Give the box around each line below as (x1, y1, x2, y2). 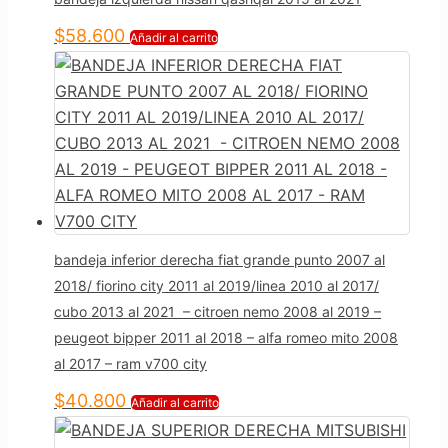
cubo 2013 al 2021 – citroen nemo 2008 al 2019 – (54, 302, 381, 320)
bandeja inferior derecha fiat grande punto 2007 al (54, 250, 385, 268)
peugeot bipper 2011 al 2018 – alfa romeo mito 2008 (54, 328, 398, 346)
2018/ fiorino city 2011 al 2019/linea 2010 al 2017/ (54, 276, 379, 294)
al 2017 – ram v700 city (54, 354, 207, 372)
